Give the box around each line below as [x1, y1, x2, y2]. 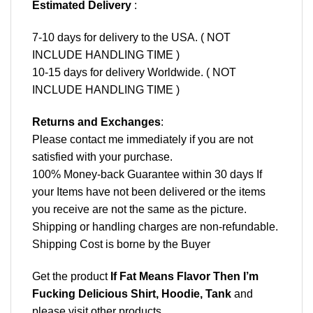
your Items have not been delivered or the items [32, 185, 265, 198]
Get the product [32, 270, 110, 282]
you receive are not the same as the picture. [32, 203, 247, 215]
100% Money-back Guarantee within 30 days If [32, 168, 262, 180]
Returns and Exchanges [32, 115, 161, 128]
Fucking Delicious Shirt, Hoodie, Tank [32, 287, 231, 300]
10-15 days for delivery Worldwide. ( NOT [32, 66, 236, 79]
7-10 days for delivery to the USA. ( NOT [32, 31, 231, 44]
